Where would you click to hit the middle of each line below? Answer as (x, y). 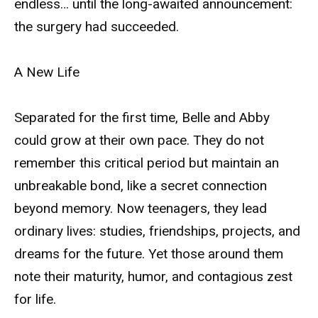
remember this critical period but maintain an (147, 163)
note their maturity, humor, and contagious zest (153, 277)
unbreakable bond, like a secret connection (141, 186)
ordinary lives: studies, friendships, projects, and (157, 231)
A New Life (47, 72)
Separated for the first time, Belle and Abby (142, 118)
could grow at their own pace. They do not (139, 141)
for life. (35, 300)
